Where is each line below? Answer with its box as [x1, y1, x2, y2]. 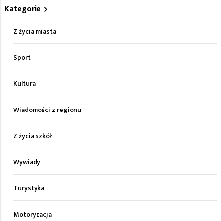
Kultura [13, 78, 36, 90]
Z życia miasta [13, 26, 56, 37]
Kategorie [4, 2, 41, 16]
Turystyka [13, 183, 44, 194]
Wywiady [13, 156, 40, 168]
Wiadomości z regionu [13, 104, 81, 116]
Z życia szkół [13, 130, 52, 142]
